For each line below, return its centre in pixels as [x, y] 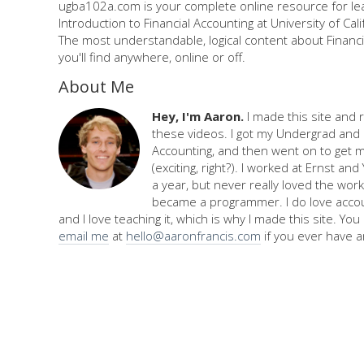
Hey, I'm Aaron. [198, 116]
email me [84, 235]
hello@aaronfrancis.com [193, 235]
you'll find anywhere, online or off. [152, 56]
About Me [96, 86]
